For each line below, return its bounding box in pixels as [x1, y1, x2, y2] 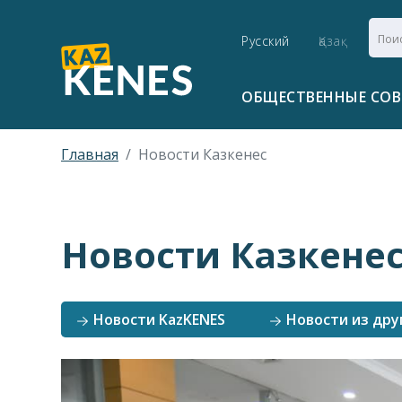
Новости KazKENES [90, 310, 225, 329]
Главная [61, 144, 118, 164]
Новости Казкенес [138, 144, 267, 164]
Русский [241, 32, 290, 49]
